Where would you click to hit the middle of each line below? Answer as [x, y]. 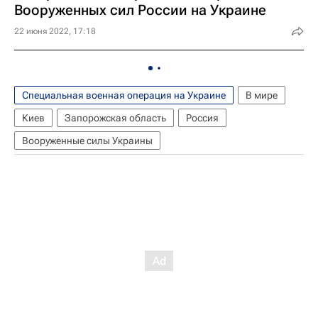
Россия [202, 117]
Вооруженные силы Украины [87, 140]
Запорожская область [115, 117]
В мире [262, 95]
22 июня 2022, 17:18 [55, 31]
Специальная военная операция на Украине [124, 95]
